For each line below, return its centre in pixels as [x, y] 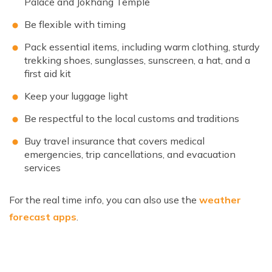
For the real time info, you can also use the [104, 199]
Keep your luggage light [76, 96]
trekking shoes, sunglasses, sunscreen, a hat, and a [137, 60]
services [42, 167]
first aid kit [48, 73]
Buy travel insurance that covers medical [114, 141]
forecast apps [43, 216]
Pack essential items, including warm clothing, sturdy [142, 46]
